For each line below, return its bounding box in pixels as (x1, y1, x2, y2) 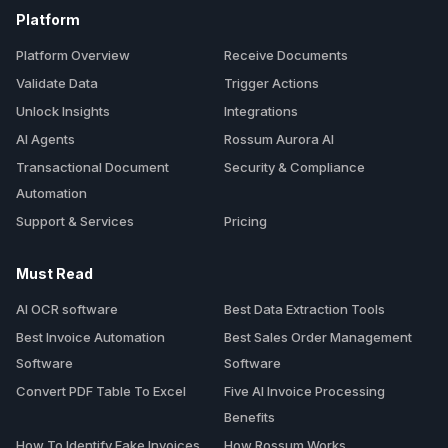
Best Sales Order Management (224, 328, 412, 345)
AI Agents (16, 130, 75, 147)
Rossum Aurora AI (224, 130, 334, 147)
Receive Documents (224, 46, 348, 63)
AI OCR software (16, 300, 118, 317)
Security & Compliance (224, 158, 365, 175)
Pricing (224, 212, 267, 229)
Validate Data (16, 74, 98, 91)
